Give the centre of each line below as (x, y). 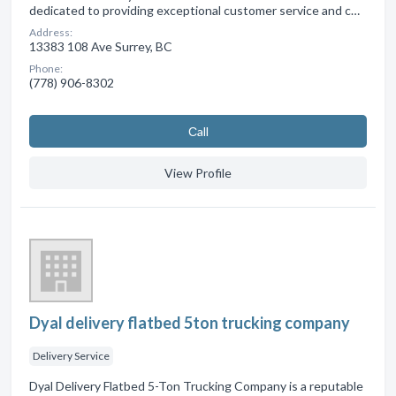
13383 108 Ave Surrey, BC (101, 47)
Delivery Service (71, 356)
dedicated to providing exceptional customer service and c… (194, 11)
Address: (51, 33)
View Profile (198, 173)
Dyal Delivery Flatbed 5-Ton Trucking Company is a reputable (196, 386)
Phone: (46, 69)
